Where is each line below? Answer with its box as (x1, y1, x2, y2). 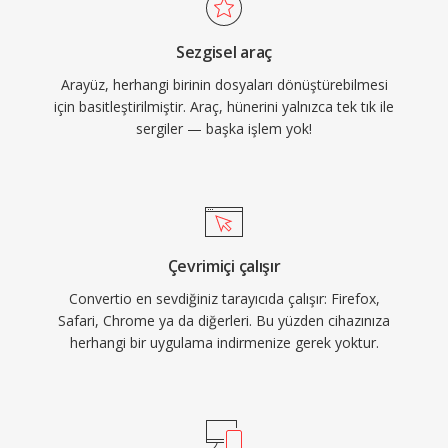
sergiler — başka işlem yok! (136, 119, 312, 138)
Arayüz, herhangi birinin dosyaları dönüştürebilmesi (60, 75, 388, 94)
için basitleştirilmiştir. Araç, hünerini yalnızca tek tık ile (54, 97, 394, 116)
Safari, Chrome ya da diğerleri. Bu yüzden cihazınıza (58, 311, 390, 330)
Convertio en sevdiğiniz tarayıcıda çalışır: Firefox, (68, 289, 380, 308)
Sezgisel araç (176, 41, 272, 63)
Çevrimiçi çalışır (167, 255, 281, 277)
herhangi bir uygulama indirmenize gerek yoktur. (69, 333, 379, 352)
